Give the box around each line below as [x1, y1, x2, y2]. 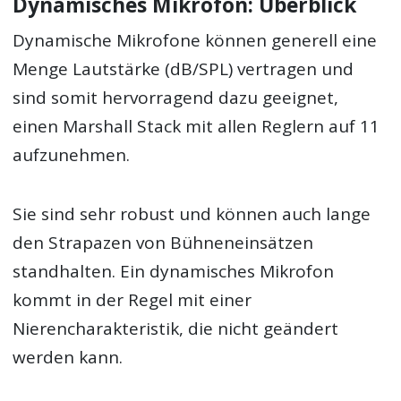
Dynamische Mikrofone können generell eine [13, 28, 378, 52]
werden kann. [13, 345, 124, 369]
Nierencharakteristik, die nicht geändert [13, 316, 339, 340]
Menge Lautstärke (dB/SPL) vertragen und [13, 56, 354, 81]
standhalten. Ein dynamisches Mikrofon [13, 259, 335, 283]
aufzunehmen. [13, 142, 131, 166]
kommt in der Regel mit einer [13, 287, 252, 311]
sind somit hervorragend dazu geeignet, [13, 85, 339, 109]
